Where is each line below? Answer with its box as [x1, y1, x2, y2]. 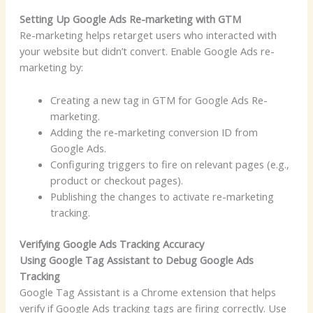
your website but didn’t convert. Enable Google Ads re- [19, 44, 275, 59]
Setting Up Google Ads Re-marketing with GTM [19, 12, 241, 27]
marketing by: [19, 60, 83, 75]
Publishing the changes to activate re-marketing [50, 189, 274, 203]
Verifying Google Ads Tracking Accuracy [19, 236, 204, 251]
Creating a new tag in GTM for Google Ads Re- [50, 92, 268, 107]
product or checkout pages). [50, 173, 183, 187]
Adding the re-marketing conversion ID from [50, 124, 258, 139]
